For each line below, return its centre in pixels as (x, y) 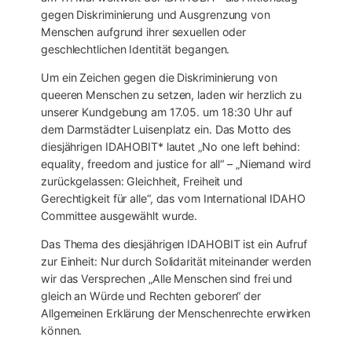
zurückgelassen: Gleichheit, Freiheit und (142, 181)
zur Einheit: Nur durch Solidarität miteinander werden (176, 262)
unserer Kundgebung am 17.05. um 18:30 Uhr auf (167, 112)
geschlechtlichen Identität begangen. (137, 49)
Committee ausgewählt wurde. (121, 215)
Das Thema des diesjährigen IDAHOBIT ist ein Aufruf (174, 244)
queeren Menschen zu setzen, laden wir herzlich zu (172, 94)
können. (63, 331)
